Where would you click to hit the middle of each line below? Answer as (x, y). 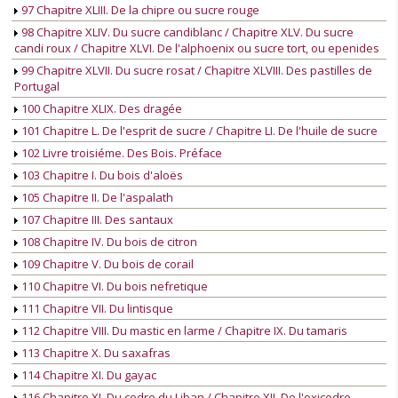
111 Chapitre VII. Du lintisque (96, 309)
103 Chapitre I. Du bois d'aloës (101, 175)
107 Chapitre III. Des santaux (96, 220)
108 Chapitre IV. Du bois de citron (108, 242)
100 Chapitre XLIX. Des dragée (100, 109)
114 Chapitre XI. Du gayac (88, 375)
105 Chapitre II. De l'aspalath (96, 198)
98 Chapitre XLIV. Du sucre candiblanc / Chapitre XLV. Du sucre (186, 32)
